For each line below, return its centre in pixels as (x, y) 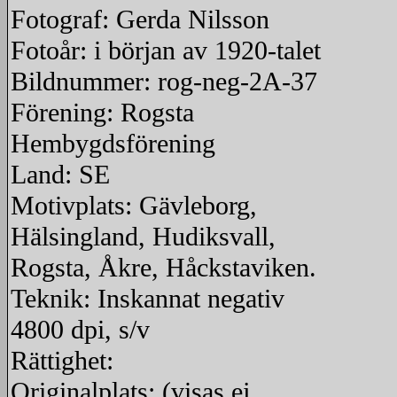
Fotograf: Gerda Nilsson (140, 19)
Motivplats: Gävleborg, (134, 206)
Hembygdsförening (113, 144)
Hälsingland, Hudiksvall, (143, 237)
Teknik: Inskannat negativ (148, 299)
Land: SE (60, 175)
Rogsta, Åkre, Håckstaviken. (163, 268)
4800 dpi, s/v (80, 330)
